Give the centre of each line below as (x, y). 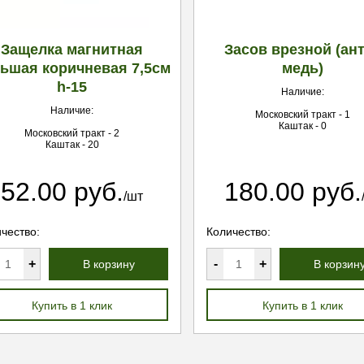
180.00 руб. (293, 192)
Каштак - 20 (72, 145)
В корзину (108, 264)
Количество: (238, 232)
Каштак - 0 (303, 126)
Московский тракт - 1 (303, 115)
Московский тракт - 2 (72, 133)
